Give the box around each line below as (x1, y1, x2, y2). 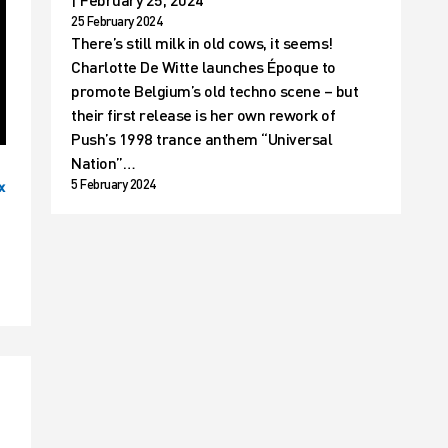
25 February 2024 (71, 13, 162, 29)
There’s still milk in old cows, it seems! (71, 33, 333, 52)
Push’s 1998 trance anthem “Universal (71, 129, 332, 148)
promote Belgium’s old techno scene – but (71, 81, 358, 100)
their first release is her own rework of (71, 105, 335, 124)
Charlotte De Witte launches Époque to (71, 57, 336, 76)
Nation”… (71, 153, 135, 172)
